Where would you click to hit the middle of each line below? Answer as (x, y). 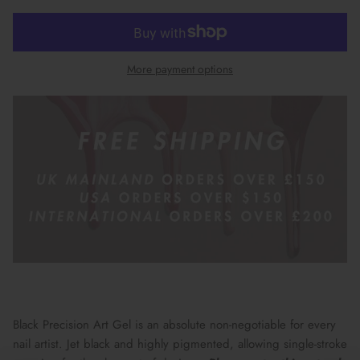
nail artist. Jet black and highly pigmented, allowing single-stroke (180, 344)
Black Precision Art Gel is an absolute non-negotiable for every (174, 325)
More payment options (180, 70)
